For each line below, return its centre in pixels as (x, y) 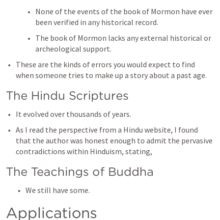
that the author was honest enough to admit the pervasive (114, 140)
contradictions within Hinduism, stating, (85, 151)
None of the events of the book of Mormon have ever (124, 11)
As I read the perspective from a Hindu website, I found (107, 130)
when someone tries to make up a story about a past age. (112, 75)
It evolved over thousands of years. (74, 114)
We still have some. (58, 190)
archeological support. (74, 49)
